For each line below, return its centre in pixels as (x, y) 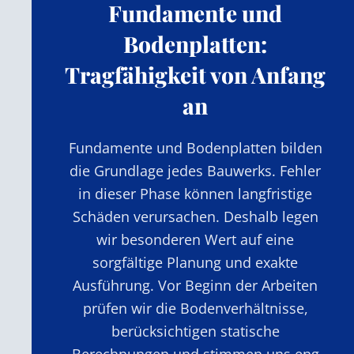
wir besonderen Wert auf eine (196, 239)
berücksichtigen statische (195, 331)
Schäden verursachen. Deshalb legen (195, 216)
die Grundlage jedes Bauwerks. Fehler (196, 170)
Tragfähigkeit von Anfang (196, 74)
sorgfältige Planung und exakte (196, 262)
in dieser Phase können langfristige (196, 193)
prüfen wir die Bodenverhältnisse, (195, 308)
